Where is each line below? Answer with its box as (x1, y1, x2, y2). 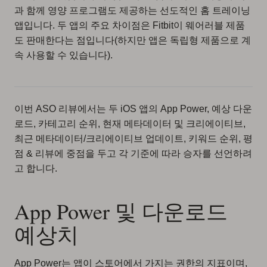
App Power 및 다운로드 (14, 197, 228, 225)
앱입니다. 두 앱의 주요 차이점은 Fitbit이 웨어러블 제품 (14, 20, 245, 30)
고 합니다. (14, 163, 57, 173)
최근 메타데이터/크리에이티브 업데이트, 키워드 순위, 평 (14, 133, 253, 144)
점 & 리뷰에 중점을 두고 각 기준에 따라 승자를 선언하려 (14, 148, 252, 159)
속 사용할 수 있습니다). (14, 50, 113, 60)
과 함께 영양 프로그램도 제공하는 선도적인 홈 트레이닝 (14, 5, 250, 15)
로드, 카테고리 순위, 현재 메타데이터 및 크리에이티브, (14, 119, 246, 129)
